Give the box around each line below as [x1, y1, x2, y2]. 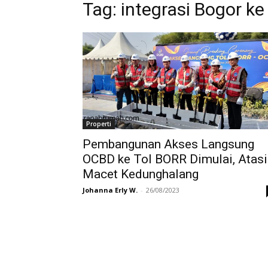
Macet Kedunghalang [83, 167, 199, 182]
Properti [86, 120, 111, 129]
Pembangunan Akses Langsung [83, 137, 254, 152]
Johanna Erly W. [83, 185, 138, 195]
